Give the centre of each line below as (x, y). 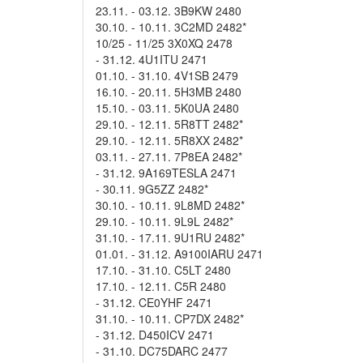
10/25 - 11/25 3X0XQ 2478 (164, 43)
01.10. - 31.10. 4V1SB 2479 (167, 75)
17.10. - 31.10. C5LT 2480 (163, 270)
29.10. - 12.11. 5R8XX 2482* (169, 140)
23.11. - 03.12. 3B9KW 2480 (169, 11)
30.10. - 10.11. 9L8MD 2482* (170, 205)
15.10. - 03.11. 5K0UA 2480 (167, 108)
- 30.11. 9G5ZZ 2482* (152, 189)
